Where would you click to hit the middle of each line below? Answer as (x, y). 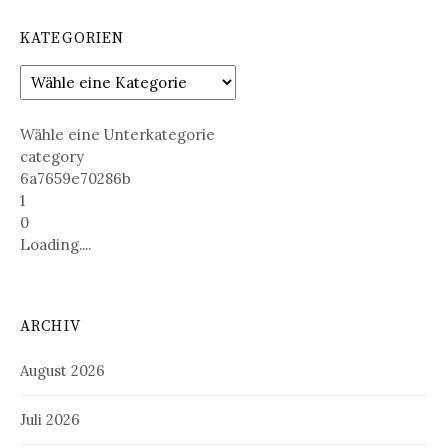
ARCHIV (50, 326)
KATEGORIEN (72, 39)
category (52, 156)
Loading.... (55, 244)
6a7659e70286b (75, 178)
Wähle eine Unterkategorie (117, 134)
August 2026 (62, 370)
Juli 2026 (50, 419)
